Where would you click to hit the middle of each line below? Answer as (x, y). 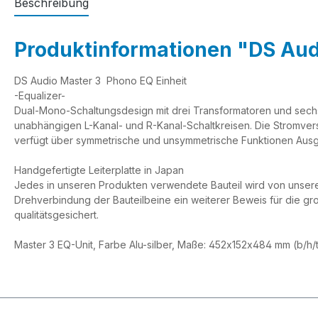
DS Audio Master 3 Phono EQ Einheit (100, 81)
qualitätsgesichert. (56, 215)
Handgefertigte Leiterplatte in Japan (99, 170)
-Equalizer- (40, 95)
